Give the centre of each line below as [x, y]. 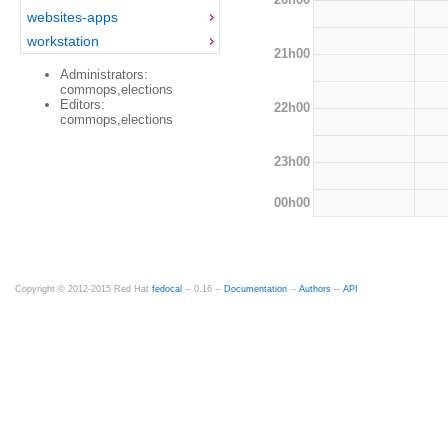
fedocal [167, 288]
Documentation [255, 288]
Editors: [82, 104]
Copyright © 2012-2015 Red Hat [83, 288]
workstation [62, 40]
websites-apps [72, 16]
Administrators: [104, 74]
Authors [315, 288]
